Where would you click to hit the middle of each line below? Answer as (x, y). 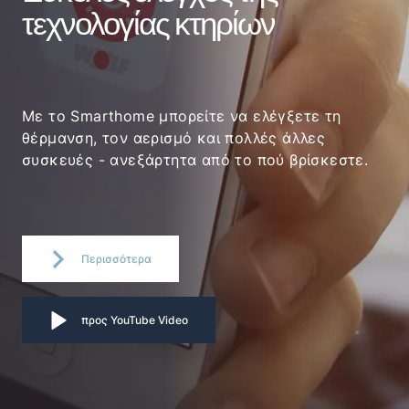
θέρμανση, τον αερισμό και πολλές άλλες (174, 137)
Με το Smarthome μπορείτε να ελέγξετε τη (182, 115)
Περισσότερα (116, 258)
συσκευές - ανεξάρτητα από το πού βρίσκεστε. (195, 159)
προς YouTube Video (135, 320)
